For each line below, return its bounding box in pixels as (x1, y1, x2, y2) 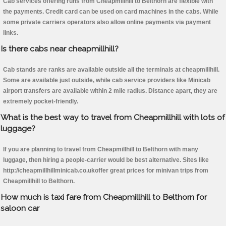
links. (3, 29, 18, 37)
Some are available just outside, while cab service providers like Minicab (3, 77, 210, 84)
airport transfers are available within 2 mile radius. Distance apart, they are (3, 87, 217, 95)
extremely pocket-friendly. (3, 98, 78, 105)
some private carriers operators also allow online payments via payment (3, 19, 211, 26)
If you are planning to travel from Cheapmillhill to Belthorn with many (3, 146, 198, 153)
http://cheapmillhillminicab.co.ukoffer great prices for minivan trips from (3, 167, 208, 175)
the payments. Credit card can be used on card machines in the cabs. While (3, 8, 218, 16)
